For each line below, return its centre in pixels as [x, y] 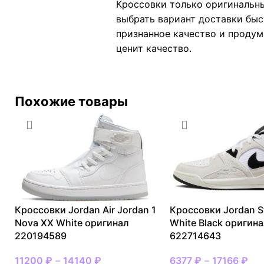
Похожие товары [71, 101]
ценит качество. [157, 48]
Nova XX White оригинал [72, 223]
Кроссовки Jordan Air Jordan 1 [85, 210]
